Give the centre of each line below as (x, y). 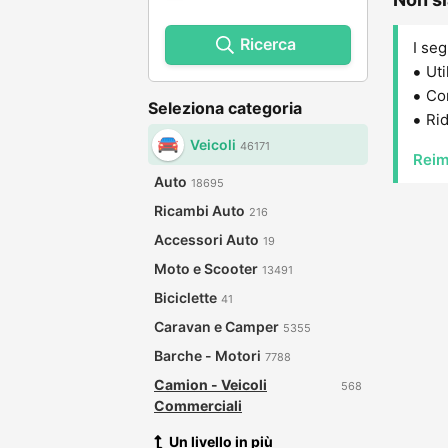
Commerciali (198, 405)
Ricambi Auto (199, 210)
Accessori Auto (206, 239)
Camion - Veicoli (210, 384)
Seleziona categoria (225, 108)
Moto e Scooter (206, 268)
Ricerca (268, 44)
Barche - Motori (207, 355)
